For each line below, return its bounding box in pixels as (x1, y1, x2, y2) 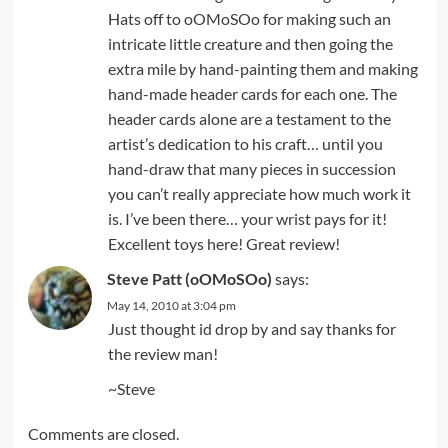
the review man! (107, 344, 218, 364)
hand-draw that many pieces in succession (107, 159, 396, 179)
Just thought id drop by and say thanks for (107, 319, 396, 339)
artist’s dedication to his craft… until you (107, 134, 383, 154)
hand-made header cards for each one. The (107, 84, 397, 104)
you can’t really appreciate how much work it (107, 184, 411, 204)
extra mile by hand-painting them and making (107, 59, 418, 79)
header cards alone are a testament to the (107, 109, 391, 129)
